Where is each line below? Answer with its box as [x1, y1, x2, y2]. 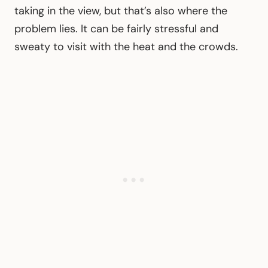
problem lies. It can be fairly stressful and [14, 21, 218, 36]
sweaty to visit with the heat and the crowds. [14, 39, 238, 54]
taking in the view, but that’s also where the [14, 3, 227, 18]
